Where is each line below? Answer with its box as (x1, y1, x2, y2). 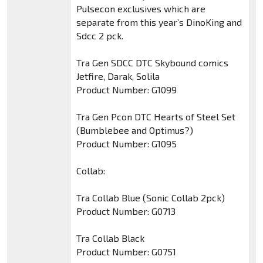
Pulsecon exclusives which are (76, 3, 205, 15)
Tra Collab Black (76, 232, 144, 244)
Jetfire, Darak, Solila (76, 70, 160, 82)
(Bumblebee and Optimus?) (76, 124, 193, 136)
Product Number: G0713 (76, 205, 176, 217)
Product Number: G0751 (76, 246, 176, 258)
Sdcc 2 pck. (76, 30, 123, 42)
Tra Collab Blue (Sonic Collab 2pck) (76, 192, 225, 204)
